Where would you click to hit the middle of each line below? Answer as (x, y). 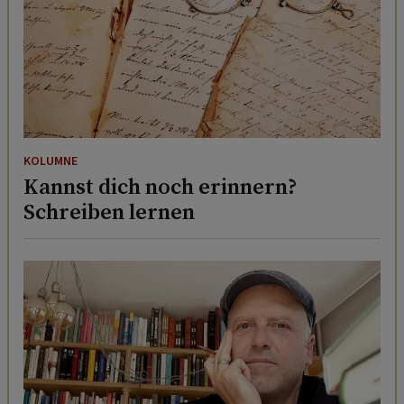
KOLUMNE (50, 162)
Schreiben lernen (109, 212)
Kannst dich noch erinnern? (161, 187)
